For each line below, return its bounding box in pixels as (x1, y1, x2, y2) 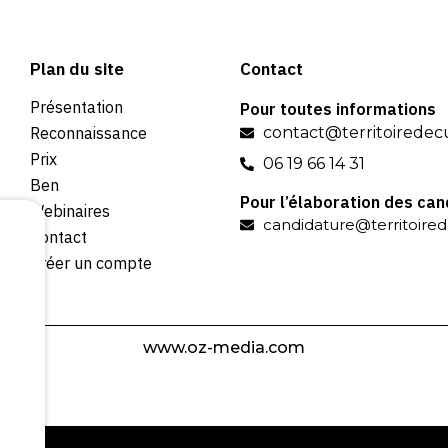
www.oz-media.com (143, 337, 305, 357)
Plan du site (29, 57, 124, 80)
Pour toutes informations (240, 98, 437, 119)
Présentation (29, 96, 123, 117)
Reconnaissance (29, 122, 147, 143)
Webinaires (29, 200, 110, 221)
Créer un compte (29, 252, 152, 273)
